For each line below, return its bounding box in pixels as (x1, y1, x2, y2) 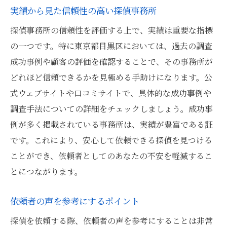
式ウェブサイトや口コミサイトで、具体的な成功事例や (10, 87, 211, 99)
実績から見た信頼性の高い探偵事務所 (10, 4, 157, 17)
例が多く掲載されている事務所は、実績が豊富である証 (10, 119, 213, 130)
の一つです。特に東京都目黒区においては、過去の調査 (10, 40, 212, 52)
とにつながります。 (10, 166, 83, 177)
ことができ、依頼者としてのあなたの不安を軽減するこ (10, 150, 212, 162)
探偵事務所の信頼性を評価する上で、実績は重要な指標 (10, 24, 213, 36)
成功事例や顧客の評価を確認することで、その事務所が (10, 56, 213, 67)
